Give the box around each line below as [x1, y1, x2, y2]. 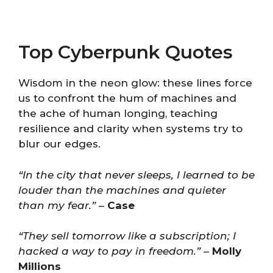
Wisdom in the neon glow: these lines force [18, 77, 252, 89]
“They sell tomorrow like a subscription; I [18, 230, 236, 242]
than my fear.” [18, 199, 96, 211]
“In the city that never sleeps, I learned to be [18, 168, 255, 181]
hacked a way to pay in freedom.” [18, 245, 200, 257]
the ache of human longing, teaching [18, 107, 218, 119]
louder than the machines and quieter [18, 183, 226, 196]
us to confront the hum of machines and [18, 92, 236, 104]
